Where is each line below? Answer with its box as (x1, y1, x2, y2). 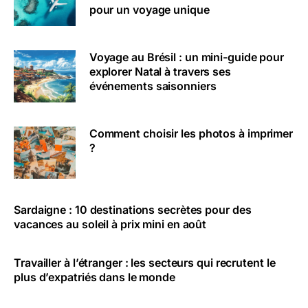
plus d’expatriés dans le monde (14, 270, 175, 285)
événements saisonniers (89, 78, 217, 93)
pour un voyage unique (89, 2, 210, 16)
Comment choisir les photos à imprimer (89, 126, 294, 141)
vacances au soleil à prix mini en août (14, 217, 207, 232)
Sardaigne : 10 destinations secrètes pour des (14, 203, 252, 217)
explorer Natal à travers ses (89, 64, 231, 78)
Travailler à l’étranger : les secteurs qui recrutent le (14, 256, 276, 270)
